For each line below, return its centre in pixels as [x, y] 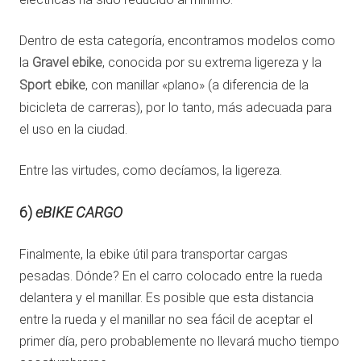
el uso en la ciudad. [73, 130]
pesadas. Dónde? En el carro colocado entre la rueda [171, 276]
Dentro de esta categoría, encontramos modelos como [177, 41]
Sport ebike [52, 85]
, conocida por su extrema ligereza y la [212, 63]
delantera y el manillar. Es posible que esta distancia [166, 298]
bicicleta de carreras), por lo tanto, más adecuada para [176, 108]
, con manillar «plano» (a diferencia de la [197, 85]
